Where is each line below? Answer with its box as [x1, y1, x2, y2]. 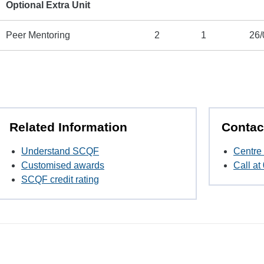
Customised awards [21, 160, 104, 171]
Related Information [9, 120, 127, 134]
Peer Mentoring [6, 30, 70, 40]
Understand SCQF [21, 146, 99, 157]
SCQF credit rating [21, 174, 99, 185]
